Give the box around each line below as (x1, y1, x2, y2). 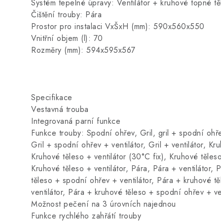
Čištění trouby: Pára (31, 9, 102, 20)
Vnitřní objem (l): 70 (31, 33, 103, 44)
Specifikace (31, 92, 73, 103)
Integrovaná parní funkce (31, 115, 120, 127)
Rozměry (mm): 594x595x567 (31, 44, 136, 56)
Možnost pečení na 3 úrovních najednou (31, 198, 176, 210)
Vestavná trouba (31, 104, 89, 115)
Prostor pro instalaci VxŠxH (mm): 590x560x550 (31, 21, 205, 32)
